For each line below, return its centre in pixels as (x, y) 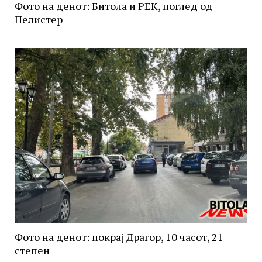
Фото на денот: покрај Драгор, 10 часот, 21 (119, 237)
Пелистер (38, 20)
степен (32, 251)
